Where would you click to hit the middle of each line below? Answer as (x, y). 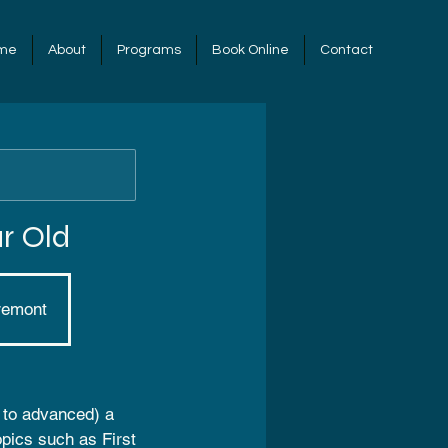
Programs (149, 50)
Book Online (250, 50)
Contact (346, 50)
